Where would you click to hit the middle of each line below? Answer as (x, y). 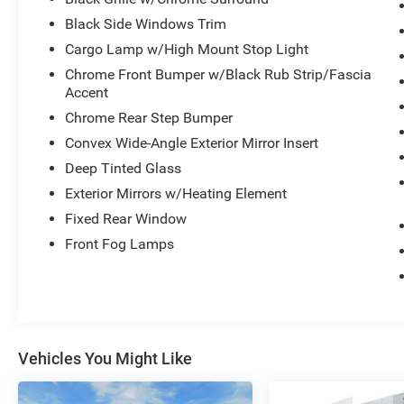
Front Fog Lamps (120, 244)
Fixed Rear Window (126, 219)
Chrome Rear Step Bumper (149, 118)
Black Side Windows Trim (146, 24)
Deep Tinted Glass (124, 169)
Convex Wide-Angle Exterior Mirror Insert (192, 143)
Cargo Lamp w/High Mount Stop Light (187, 50)
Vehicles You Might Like (105, 359)
